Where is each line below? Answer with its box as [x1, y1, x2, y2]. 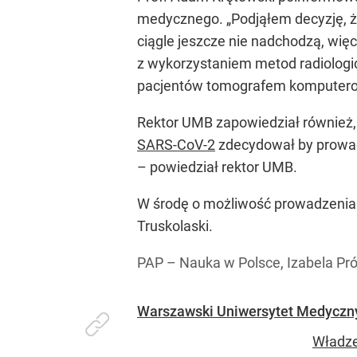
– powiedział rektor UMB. [137, 159, 297, 175]
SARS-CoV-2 [137, 136, 215, 153]
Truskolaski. [137, 218, 213, 234]
